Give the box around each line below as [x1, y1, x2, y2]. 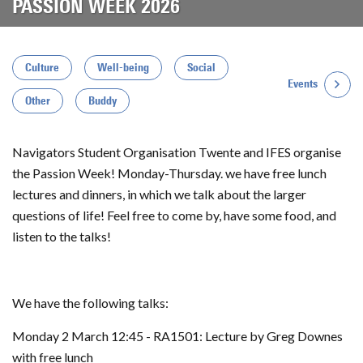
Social [187, 61, 216, 75]
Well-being [97, 61, 149, 75]
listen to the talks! [12, 228, 111, 244]
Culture [25, 61, 59, 75]
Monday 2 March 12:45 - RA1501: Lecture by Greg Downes [12, 328, 343, 344]
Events [287, 77, 318, 91]
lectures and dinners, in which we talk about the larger [12, 186, 306, 202]
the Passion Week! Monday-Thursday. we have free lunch [12, 165, 327, 181]
